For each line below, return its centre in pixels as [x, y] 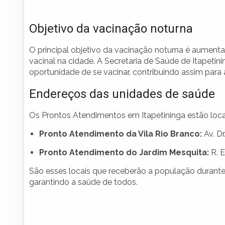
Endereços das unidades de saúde [122, 94]
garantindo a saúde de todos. [83, 182]
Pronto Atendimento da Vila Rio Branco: [121, 134]
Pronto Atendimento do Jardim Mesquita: [124, 153]
